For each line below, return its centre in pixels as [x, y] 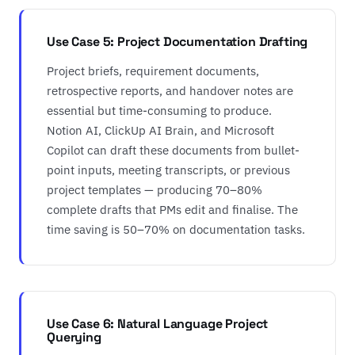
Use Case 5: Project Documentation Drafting [177, 42]
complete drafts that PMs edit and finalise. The [172, 209]
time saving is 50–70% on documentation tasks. [176, 229]
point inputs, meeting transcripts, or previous [168, 170]
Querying [74, 337]
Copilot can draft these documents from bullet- [173, 150]
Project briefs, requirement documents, [153, 71]
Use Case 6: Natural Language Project [158, 324]
